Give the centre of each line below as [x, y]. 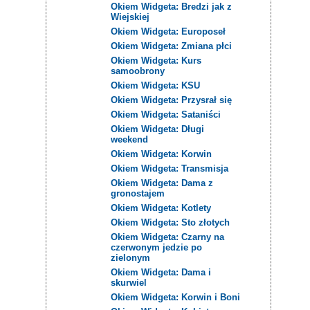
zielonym [131, 257]
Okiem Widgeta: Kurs [156, 60]
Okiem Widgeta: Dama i [161, 272]
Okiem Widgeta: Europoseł [168, 31]
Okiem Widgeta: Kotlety [161, 208]
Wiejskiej [130, 17]
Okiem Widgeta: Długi [158, 129]
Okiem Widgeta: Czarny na [168, 237]
